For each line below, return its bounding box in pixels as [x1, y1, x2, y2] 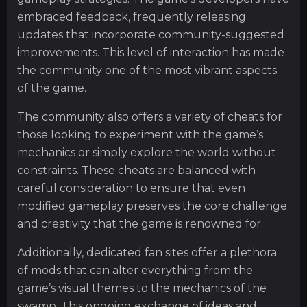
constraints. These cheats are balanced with [17, 164, 256, 177]
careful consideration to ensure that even [17, 182, 245, 195]
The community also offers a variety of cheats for [17, 110, 282, 123]
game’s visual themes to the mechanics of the [17, 282, 267, 295]
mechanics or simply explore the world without [17, 146, 276, 159]
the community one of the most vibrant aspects [17, 64, 277, 77]
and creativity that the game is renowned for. [17, 217, 263, 230]
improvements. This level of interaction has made [17, 46, 284, 59]
